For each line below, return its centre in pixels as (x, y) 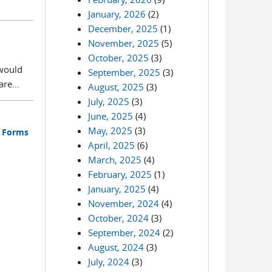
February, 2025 (120, 174)
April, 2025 (112, 145)
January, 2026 (117, 14)
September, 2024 (124, 233)
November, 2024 (124, 203)
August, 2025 (116, 87)
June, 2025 (111, 116)
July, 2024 (109, 262)
